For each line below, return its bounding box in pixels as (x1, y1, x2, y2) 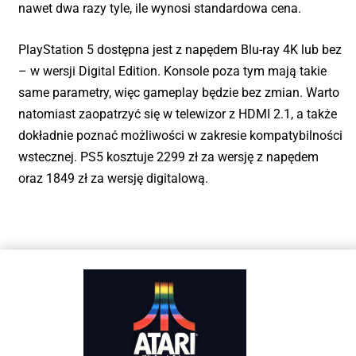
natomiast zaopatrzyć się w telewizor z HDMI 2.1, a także (17, 106, 337, 122)
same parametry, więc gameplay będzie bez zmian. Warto (17, 85, 339, 101)
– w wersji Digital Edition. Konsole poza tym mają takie (17, 64, 327, 79)
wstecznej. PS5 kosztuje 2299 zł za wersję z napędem (17, 149, 319, 165)
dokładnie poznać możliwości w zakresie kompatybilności (17, 128, 342, 144)
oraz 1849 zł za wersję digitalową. (17, 171, 208, 187)
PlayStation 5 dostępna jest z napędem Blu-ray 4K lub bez (17, 42, 342, 58)
